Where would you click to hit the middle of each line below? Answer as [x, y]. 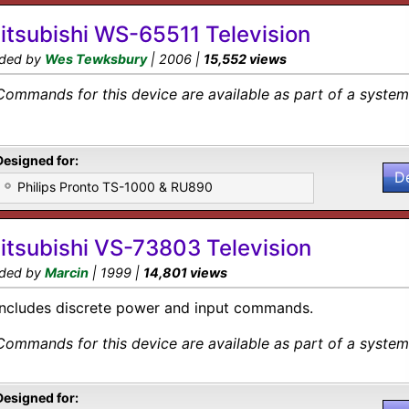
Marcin [67, 273]
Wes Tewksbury [96, 59]
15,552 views [245, 59]
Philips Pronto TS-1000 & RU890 [115, 187]
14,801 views [185, 273]
